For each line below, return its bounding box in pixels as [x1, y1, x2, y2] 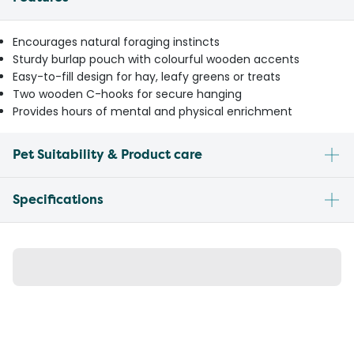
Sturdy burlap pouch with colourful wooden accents [13, 51, 299, 68]
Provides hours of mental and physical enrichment [13, 104, 292, 120]
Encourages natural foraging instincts [13, 34, 220, 51]
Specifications [13, 191, 104, 209]
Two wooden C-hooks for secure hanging [13, 86, 242, 103]
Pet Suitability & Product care [13, 146, 202, 164]
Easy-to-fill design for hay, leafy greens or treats [13, 69, 281, 85]
